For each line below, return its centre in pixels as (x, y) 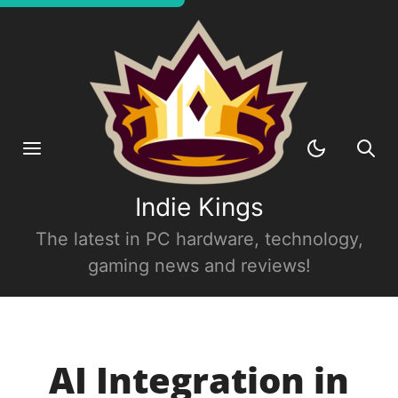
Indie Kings (199, 207)
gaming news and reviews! (199, 266)
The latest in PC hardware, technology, (199, 239)
